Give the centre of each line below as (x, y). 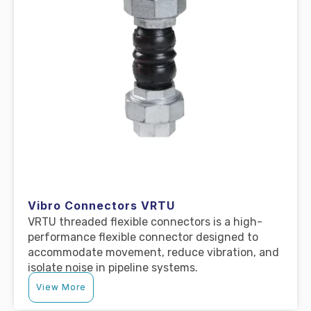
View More (61, 287)
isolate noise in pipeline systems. (113, 267)
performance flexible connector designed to (143, 237)
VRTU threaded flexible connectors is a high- (145, 221)
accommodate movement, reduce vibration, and (153, 252)
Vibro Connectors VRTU (101, 205)
